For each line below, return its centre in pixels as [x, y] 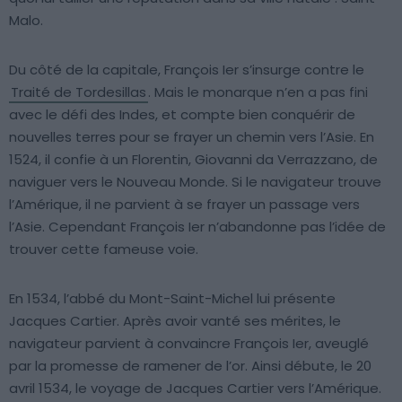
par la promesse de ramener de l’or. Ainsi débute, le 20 [190, 365]
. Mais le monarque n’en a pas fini [258, 92]
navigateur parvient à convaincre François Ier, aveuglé [189, 343]
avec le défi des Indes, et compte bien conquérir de [182, 114]
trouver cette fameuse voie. [104, 249]
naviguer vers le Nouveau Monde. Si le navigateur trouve [195, 181]
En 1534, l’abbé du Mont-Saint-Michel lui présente [172, 298]
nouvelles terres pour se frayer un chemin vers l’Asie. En [192, 136]
